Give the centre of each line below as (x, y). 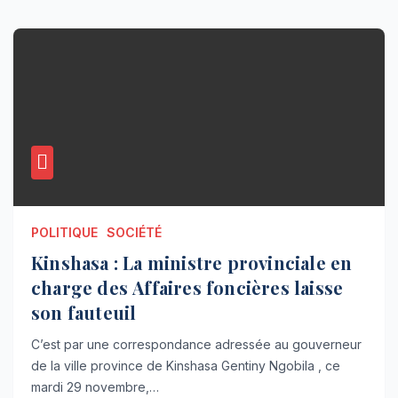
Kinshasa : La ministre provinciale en (192, 263)
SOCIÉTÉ (134, 233)
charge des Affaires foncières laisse (187, 288)
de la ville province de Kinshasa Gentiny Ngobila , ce (186, 366)
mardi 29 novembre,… (95, 387)
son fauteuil (86, 313)
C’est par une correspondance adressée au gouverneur (196, 345)
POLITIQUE (64, 233)
